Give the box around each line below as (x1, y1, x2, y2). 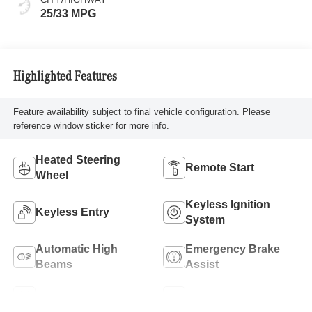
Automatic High (35, 242, 118, 255)
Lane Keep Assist (35, 290, 128, 303)
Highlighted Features (13, 70, 117, 85)
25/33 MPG (40, 8, 96, 20)
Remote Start (185, 161, 254, 173)
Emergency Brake (185, 242, 280, 255)
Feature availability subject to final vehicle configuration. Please (13, 106, 270, 117)
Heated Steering (35, 153, 120, 166)
